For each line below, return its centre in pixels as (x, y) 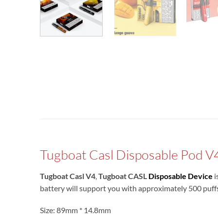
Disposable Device (181, 176)
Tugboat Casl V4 (68, 176)
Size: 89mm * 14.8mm (75, 210)
